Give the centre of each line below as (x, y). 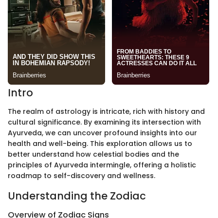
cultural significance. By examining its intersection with (104, 122)
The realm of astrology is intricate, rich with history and (106, 111)
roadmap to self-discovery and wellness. (82, 175)
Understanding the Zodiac (77, 196)
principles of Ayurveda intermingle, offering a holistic (102, 165)
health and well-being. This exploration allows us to (100, 143)
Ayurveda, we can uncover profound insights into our (102, 133)
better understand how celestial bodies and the (93, 154)
